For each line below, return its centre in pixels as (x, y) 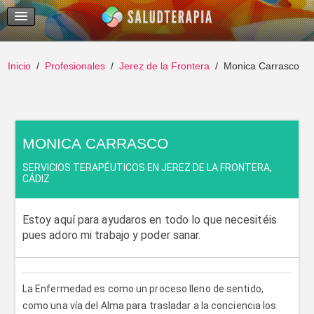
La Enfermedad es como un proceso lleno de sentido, (143, 289)
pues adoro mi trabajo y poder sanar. (111, 235)
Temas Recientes (101, 8)
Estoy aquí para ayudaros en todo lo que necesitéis (149, 220)
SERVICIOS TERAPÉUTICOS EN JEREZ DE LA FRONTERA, (147, 168)
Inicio (20, 66)
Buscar (80, 27)
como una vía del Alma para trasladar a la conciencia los (149, 306)
